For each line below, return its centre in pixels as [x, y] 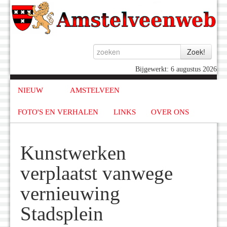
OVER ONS [170, 112]
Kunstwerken [73, 153]
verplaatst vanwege [97, 174]
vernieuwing [70, 194]
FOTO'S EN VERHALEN [58, 112]
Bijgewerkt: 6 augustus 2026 [176, 69]
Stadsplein [62, 214]
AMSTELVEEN [94, 90]
